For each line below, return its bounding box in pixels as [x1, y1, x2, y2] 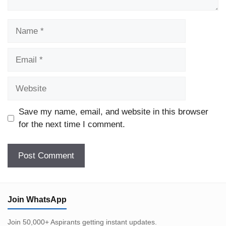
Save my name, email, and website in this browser [18, 107, 208, 117]
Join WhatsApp [8, 195, 67, 204]
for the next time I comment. [18, 120, 125, 130]
